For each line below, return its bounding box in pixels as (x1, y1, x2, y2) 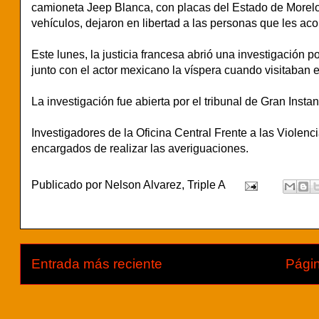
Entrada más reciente (31, 256, 162, 271)
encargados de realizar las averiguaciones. (31, 142, 249, 155)
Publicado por (31, 179, 105, 192)
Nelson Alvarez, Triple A (105, 179, 225, 192)
